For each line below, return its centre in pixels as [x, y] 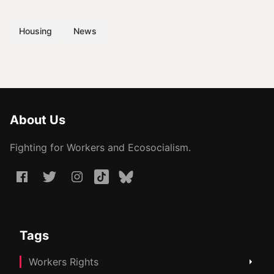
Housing [36, 31]
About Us [38, 120]
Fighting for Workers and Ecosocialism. [100, 147]
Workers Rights [64, 261]
